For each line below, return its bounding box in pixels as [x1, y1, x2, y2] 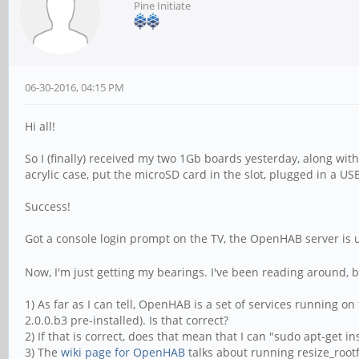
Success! [25, 199, 71, 214]
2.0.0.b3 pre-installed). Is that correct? [25, 312, 228, 328]
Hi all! [25, 119, 55, 134]
